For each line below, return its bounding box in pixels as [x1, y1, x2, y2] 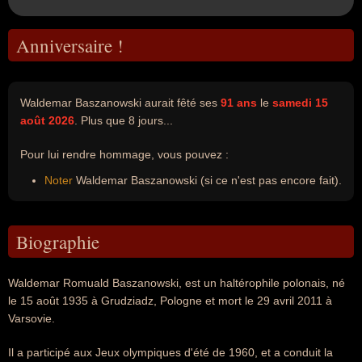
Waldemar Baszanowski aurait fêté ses [20, 96, 221, 109]
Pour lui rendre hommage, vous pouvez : [20, 148, 229, 161]
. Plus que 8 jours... [74, 114, 173, 127]
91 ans [221, 96, 257, 109]
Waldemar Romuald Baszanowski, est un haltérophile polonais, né [8, 276, 345, 289]
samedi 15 [272, 96, 328, 109]
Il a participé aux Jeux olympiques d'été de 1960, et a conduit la [8, 346, 333, 359]
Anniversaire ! [16, 33, 124, 57]
